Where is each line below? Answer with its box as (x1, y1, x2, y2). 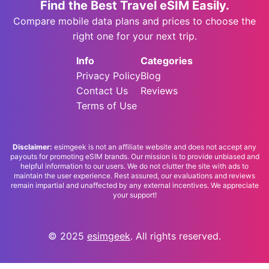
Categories (141, 55, 193, 67)
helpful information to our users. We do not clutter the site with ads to (20, 162, 249, 171)
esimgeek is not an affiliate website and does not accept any (52, 142, 256, 151)
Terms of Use (76, 100, 137, 112)
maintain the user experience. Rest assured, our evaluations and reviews (14, 171, 255, 180)
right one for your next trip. (72, 30, 197, 42)
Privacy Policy (76, 70, 141, 82)
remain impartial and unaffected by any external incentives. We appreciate (10, 181, 259, 190)
